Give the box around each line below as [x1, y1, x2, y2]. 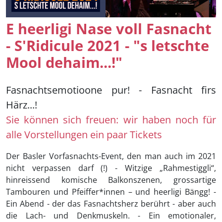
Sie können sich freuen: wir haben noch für [6, 113, 216, 127]
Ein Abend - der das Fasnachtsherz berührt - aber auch [6, 198, 216, 210]
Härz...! [6, 98, 37, 112]
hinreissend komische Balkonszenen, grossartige [6, 174, 216, 186]
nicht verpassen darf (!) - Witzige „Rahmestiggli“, [6, 163, 216, 174]
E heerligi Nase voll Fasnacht [6, 19, 212, 39]
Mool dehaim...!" [6, 53, 122, 72]
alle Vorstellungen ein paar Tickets [6, 128, 162, 142]
